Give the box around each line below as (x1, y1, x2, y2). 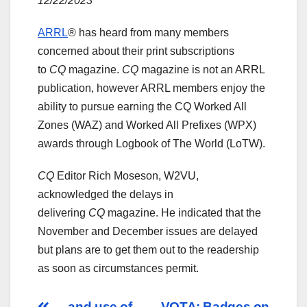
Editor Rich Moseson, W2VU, (54, 170, 199, 182)
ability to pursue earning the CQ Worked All (38, 101, 247, 113)
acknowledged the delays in (38, 188, 173, 201)
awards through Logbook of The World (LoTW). (38, 138, 265, 150)
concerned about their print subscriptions (38, 45, 234, 58)
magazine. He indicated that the (105, 207, 261, 219)
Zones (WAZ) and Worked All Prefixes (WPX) (38, 119, 256, 132)
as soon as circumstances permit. (38, 262, 199, 275)
